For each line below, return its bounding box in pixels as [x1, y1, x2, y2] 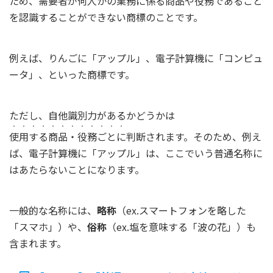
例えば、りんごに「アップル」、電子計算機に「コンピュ [9, 50, 263, 65]
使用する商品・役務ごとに [9, 129, 126, 144]
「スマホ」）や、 [9, 219, 87, 234]
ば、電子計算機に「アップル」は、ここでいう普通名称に [9, 145, 263, 160]
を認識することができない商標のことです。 [9, 9, 203, 24]
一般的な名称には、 [9, 202, 97, 218]
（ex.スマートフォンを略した [116, 202, 246, 218]
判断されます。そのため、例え [126, 129, 261, 144]
